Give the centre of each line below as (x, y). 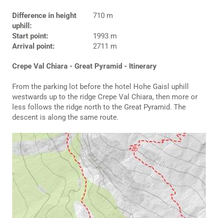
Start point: (30, 36)
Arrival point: (33, 46)
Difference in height (44, 15)
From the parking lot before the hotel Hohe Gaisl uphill (100, 86)
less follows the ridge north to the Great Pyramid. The (99, 107)
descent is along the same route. (65, 117)
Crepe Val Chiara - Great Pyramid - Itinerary (84, 66)
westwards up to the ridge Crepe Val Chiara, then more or (105, 97)
